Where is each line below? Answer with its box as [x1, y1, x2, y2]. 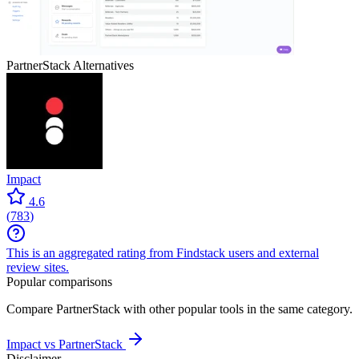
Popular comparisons [6, 274, 112, 288]
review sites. [6, 260, 69, 274]
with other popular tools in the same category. [120, 301, 353, 316]
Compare [6, 301, 56, 316]
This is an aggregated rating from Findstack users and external [6, 245, 319, 260]
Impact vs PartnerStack [6, 337, 123, 351]
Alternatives [71, 58, 134, 72]
